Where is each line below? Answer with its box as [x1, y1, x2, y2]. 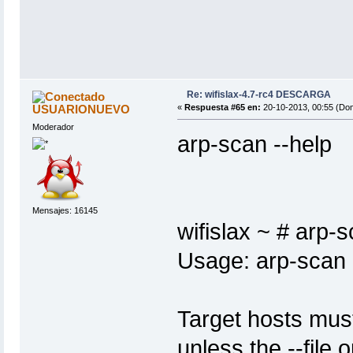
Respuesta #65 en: [184, 102, 261, 112]
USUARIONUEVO [32, 102, 131, 116]
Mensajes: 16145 [32, 206, 98, 216]
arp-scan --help [176, 131, 332, 157]
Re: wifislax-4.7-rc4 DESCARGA [186, 88, 331, 100]
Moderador [32, 121, 74, 132]
